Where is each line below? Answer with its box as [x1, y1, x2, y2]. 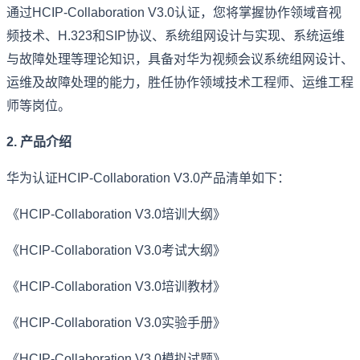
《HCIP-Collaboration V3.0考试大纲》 [6, 243, 226, 257]
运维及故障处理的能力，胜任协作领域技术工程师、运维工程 [6, 75, 354, 89]
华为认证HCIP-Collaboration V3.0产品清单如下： [6, 170, 290, 185]
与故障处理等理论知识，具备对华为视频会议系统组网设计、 [6, 51, 354, 66]
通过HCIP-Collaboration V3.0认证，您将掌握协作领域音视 [6, 5, 342, 19]
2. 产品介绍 [6, 134, 72, 149]
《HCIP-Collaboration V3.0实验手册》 [6, 315, 226, 329]
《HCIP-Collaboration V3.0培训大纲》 [6, 207, 226, 221]
